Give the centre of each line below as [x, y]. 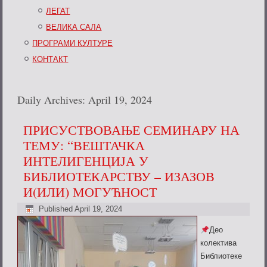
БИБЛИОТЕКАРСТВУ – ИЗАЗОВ [119, 176]
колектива [219, 243]
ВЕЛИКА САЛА [74, 27]
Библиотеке [221, 256]
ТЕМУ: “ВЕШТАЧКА [84, 145]
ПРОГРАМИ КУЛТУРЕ [73, 44]
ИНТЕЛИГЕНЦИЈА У [86, 161]
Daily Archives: [53, 100]
